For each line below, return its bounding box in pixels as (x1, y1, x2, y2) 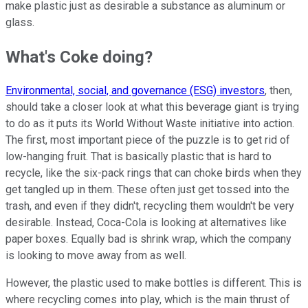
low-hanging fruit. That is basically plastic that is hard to (5, 150, 272, 164)
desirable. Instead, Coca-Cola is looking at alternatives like (5, 216, 287, 230)
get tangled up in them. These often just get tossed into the (5, 183, 289, 197)
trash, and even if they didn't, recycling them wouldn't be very (5, 199, 294, 213)
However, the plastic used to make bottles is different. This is (5, 276, 302, 290)
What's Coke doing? (5, 47, 153, 67)
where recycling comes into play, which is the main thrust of (5, 293, 290, 307)
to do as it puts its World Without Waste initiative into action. (5, 117, 294, 131)
